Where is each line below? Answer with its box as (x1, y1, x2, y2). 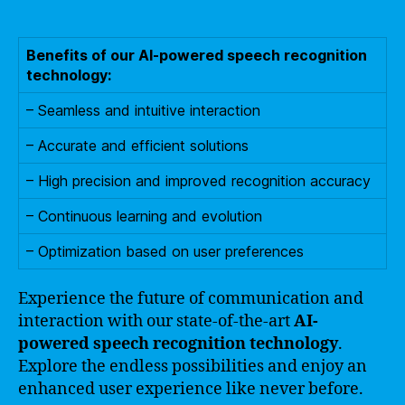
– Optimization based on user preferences (26, 242, 304, 260)
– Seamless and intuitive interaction (26, 101, 260, 119)
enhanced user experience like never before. (18, 379, 363, 400)
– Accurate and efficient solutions (26, 137, 249, 155)
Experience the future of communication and (18, 288, 363, 309)
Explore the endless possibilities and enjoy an (18, 356, 367, 377)
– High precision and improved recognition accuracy (26, 172, 371, 190)
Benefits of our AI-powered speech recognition (26, 46, 367, 64)
